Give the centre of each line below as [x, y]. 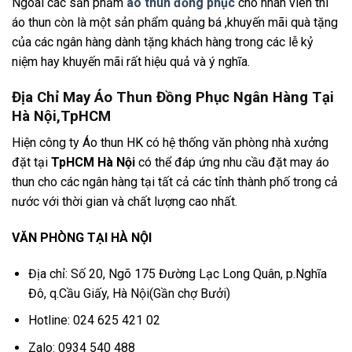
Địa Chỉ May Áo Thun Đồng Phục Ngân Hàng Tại [173, 97]
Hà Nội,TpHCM [61, 116]
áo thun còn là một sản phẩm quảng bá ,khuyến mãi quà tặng [175, 22]
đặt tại [31, 163]
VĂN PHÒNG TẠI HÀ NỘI [82, 237]
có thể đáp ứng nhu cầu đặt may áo [232, 163]
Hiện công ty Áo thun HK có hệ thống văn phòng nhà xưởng [170, 143]
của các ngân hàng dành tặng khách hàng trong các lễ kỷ [163, 42]
